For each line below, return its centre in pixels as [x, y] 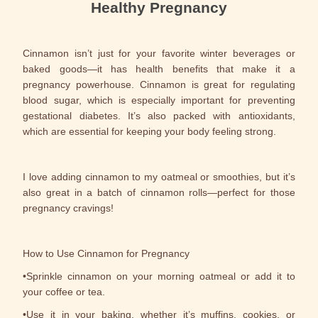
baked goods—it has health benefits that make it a [159, 69]
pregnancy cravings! [68, 208]
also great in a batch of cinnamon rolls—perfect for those [159, 192]
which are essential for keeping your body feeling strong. [150, 131]
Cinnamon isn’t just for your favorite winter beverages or [159, 53]
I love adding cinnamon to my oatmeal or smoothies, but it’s [159, 177]
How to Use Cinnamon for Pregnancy [106, 253]
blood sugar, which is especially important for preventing [159, 100]
